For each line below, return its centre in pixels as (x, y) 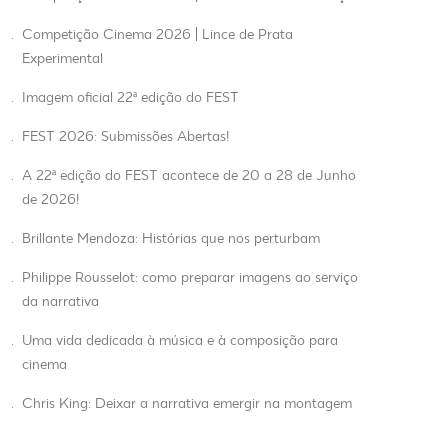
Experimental (62, 59)
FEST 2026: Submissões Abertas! (125, 137)
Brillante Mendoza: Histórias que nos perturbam (170, 239)
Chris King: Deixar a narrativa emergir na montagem (186, 404)
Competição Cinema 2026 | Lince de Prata (157, 35)
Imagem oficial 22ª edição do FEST (130, 98)
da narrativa (60, 302)
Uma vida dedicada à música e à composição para (179, 341)
